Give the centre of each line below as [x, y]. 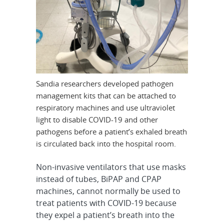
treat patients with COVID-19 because [106, 203]
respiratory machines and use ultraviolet [106, 107]
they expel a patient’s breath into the [105, 215]
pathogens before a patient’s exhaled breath [112, 131]
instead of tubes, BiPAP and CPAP [98, 179]
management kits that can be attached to [106, 95]
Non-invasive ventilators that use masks [111, 167]
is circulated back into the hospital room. [106, 143]
